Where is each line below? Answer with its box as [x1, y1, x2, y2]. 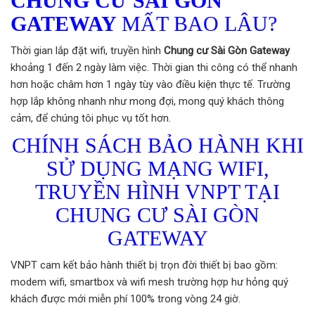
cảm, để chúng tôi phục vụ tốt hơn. [11, 111, 171, 124]
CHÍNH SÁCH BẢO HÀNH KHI [11, 133, 304, 157]
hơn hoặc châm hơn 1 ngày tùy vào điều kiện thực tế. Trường [11, 77, 290, 91]
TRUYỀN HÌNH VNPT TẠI [35, 179, 280, 203]
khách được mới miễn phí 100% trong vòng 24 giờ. [11, 292, 240, 305]
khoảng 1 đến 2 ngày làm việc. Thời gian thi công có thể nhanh [11, 60, 297, 74]
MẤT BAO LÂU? [122, 11, 277, 35]
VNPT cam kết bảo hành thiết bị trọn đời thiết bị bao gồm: [11, 258, 278, 271]
